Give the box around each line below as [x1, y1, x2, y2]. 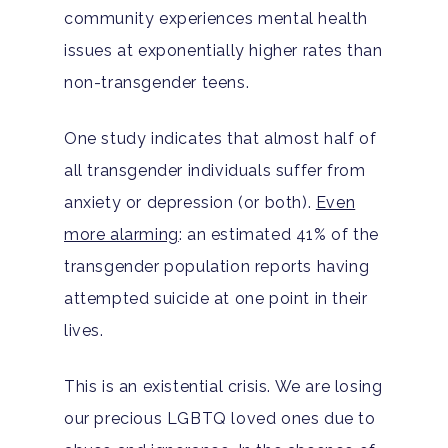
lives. [64, 320, 104, 340]
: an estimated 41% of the [178, 224, 379, 244]
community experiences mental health [64, 8, 369, 28]
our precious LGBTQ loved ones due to [64, 408, 376, 428]
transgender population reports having [64, 256, 370, 276]
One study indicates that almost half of [64, 128, 377, 148]
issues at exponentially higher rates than [64, 40, 383, 60]
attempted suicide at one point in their [64, 288, 368, 308]
